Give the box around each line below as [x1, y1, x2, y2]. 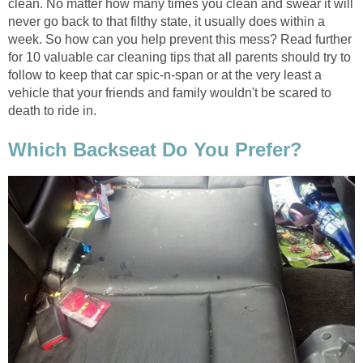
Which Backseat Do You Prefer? [8, 138, 302, 160]
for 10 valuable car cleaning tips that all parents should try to [8, 50, 351, 65]
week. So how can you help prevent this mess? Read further [8, 32, 352, 47]
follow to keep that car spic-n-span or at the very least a [8, 68, 322, 83]
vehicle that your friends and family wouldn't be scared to [8, 86, 331, 100]
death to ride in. [8, 104, 96, 118]
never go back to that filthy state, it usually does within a [8, 15, 325, 29]
